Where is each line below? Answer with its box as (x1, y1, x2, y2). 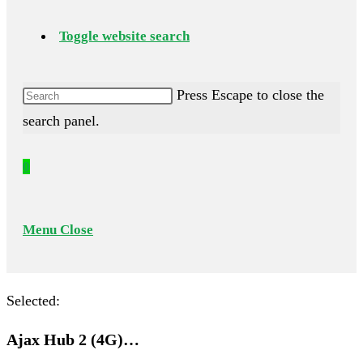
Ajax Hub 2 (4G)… (6, 331, 139, 348)
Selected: (6, 293, 60, 309)
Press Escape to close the (177, 87, 324, 103)
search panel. (23, 113, 100, 129)
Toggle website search (59, 28, 190, 44)
